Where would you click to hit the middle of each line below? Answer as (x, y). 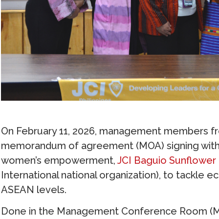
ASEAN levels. (34, 190)
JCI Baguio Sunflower (167, 161)
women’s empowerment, (59, 161)
